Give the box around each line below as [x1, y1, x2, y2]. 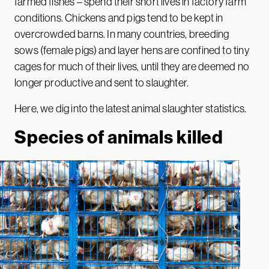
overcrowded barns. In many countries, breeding [14, 26, 229, 41]
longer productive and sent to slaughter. [14, 75, 189, 89]
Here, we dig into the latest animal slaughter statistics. [14, 101, 247, 115]
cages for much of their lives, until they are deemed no [14, 59, 249, 73]
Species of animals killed [14, 125, 223, 148]
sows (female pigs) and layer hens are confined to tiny [14, 43, 249, 57]
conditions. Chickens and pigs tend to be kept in [14, 10, 223, 25]
